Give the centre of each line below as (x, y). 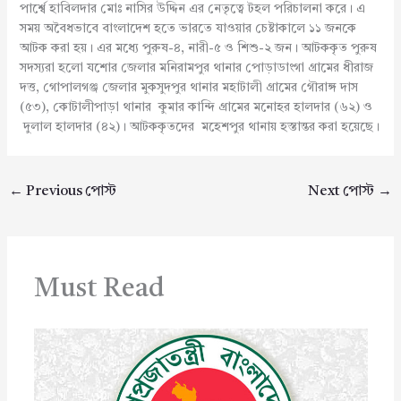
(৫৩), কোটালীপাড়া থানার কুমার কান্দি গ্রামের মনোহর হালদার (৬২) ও (196, 107)
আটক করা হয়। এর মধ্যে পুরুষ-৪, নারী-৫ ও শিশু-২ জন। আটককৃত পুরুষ (198, 48)
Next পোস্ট (343, 191)
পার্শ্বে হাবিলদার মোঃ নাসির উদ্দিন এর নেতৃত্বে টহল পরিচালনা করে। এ (192, 9)
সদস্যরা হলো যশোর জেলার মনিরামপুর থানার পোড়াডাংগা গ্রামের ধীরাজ (196, 68)
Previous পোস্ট (69, 191)
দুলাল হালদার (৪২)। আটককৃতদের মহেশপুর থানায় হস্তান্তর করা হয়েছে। (199, 127)
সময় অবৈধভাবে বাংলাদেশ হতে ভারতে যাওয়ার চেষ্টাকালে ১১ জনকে (188, 28)
